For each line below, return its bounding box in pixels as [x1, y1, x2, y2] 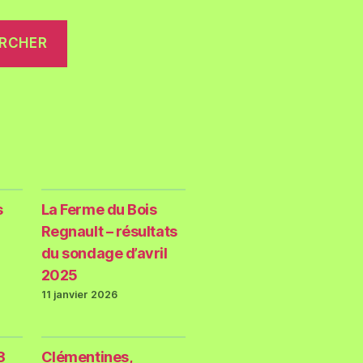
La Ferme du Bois [41, 200, 157, 218]
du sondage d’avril [41, 244, 168, 262]
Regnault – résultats [41, 222, 177, 240]
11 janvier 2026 [41, 288, 117, 301]
